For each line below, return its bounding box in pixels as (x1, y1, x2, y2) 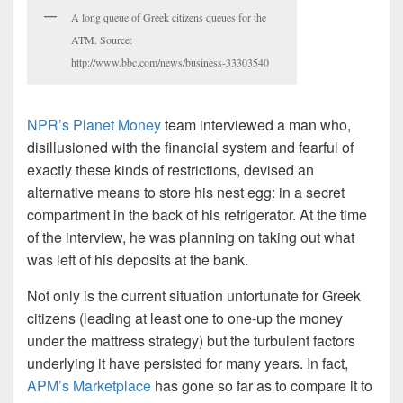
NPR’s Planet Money (27, 113, 161, 135)
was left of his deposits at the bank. (27, 248, 248, 270)
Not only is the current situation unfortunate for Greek (27, 284, 361, 306)
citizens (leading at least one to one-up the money (27, 307, 343, 328)
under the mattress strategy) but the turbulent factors (27, 329, 355, 351)
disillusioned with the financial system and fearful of (27, 136, 354, 157)
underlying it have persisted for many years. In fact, (27, 352, 348, 373)
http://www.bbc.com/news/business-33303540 (71, 55, 269, 70)
